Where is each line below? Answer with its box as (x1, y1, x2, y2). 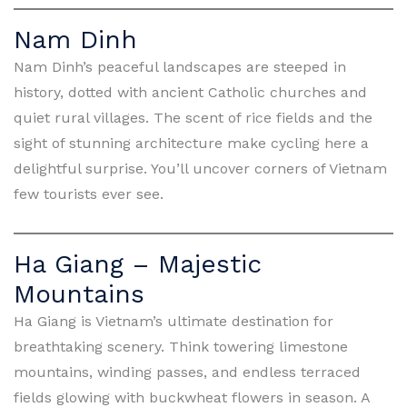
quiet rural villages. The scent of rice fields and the (14, 108, 372, 126)
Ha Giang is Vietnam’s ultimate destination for (14, 312, 333, 330)
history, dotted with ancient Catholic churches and (14, 83, 367, 101)
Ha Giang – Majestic (14, 248, 262, 279)
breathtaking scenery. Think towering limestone (14, 337, 348, 355)
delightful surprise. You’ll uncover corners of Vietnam (14, 159, 387, 177)
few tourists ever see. (14, 184, 164, 203)
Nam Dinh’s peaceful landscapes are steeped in (14, 57, 346, 75)
